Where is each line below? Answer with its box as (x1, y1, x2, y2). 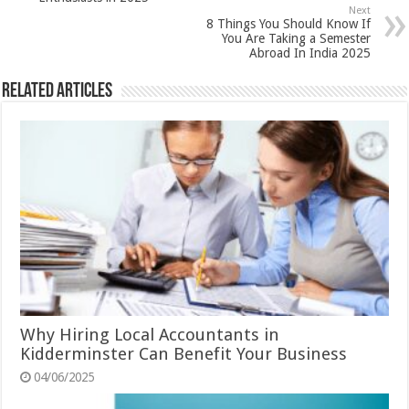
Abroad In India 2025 (248, 45, 371, 60)
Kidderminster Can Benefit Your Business (20, 344, 348, 364)
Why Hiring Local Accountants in (20, 325, 280, 345)
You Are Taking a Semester (221, 30, 371, 46)
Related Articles (2, 80, 113, 102)
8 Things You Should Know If (205, 16, 371, 31)
